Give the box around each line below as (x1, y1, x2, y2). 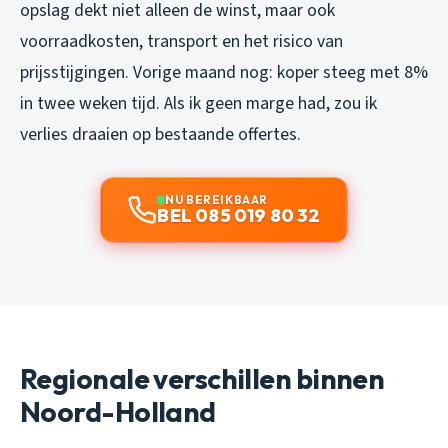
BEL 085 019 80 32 (157, 203, 321, 227)
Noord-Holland (20, 393, 216, 429)
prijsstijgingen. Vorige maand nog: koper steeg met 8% (20, 59, 428, 85)
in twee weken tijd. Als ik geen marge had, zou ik (20, 90, 377, 116)
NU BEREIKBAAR (165, 191, 268, 207)
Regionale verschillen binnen (20, 360, 385, 396)
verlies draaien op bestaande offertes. (20, 121, 301, 147)
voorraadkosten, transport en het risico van (20, 28, 343, 54)
